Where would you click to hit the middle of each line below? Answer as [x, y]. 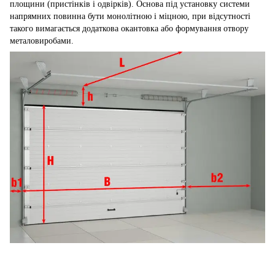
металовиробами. [42, 41]
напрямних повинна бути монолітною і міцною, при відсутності [130, 17]
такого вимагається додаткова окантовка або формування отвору [129, 29]
